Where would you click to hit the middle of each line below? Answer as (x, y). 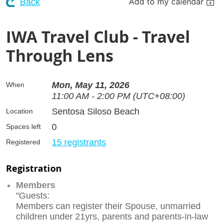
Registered (23, 142)
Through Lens (60, 56)
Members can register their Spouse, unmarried (108, 206)
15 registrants (79, 142)
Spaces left (23, 126)
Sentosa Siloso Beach (96, 111)
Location (19, 111)
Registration (34, 168)
